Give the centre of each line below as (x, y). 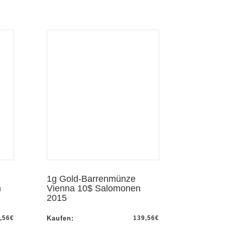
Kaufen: (60, 218)
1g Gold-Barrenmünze (91, 179)
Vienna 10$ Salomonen (93, 189)
